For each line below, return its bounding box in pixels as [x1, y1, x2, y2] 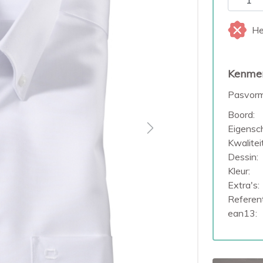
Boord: [227, 109, 255, 120]
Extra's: [227, 179, 259, 191]
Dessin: [227, 151, 258, 163]
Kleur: [227, 165, 250, 177]
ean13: [227, 207, 257, 219]
